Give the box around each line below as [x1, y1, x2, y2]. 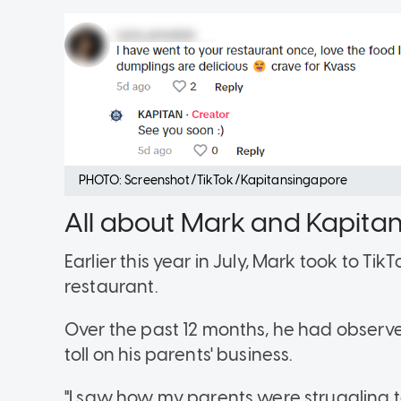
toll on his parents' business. [64, 344, 294, 366]
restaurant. [64, 276, 158, 298]
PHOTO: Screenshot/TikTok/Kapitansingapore [79, 173, 348, 189]
